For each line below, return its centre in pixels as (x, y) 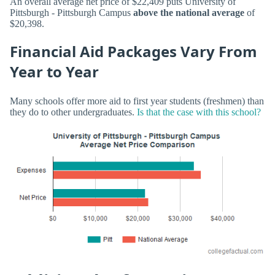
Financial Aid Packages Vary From (134, 52)
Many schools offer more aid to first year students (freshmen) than (137, 101)
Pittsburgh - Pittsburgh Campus (70, 13)
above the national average (188, 13)
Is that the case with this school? (199, 112)
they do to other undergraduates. (73, 112)
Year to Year (54, 72)
